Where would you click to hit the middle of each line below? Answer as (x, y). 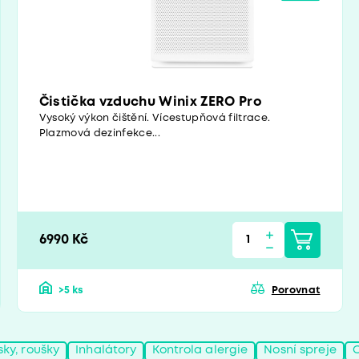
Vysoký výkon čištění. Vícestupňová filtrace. (155, 119)
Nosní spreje (300, 351)
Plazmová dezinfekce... (99, 134)
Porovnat (296, 290)
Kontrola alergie (200, 351)
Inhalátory (106, 351)
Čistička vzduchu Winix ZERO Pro (151, 103)
